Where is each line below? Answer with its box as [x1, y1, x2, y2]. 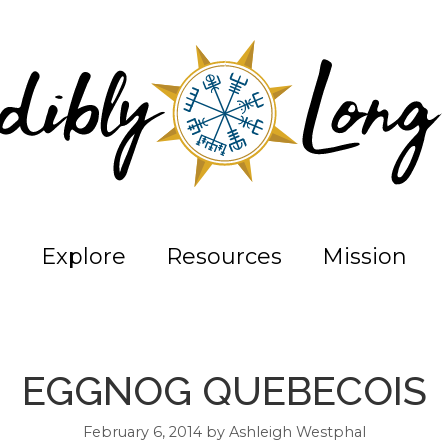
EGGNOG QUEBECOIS [21, 366, 427, 414]
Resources [166, 242, 282, 270]
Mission [322, 242, 407, 270]
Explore [41, 242, 126, 270]
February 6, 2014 [82, 422, 202, 441]
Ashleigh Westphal [228, 422, 366, 441]
